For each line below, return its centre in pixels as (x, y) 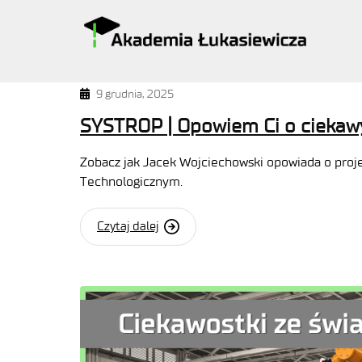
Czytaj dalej (128, 226)
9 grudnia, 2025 (135, 94)
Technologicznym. (131, 181)
